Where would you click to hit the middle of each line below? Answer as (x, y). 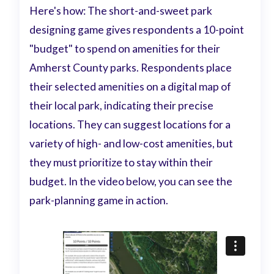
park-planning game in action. (99, 200)
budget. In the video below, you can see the (131, 181)
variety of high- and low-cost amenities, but (131, 143)
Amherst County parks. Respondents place (131, 67)
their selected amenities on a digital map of (131, 86)
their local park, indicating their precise (122, 105)
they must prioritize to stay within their (121, 162)
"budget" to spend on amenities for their (125, 48)
